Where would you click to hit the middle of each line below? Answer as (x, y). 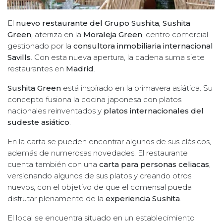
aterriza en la (58, 34)
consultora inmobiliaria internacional (143, 46)
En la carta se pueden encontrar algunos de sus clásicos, (109, 141)
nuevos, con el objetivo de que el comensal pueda (100, 187)
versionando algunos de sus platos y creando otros (99, 175)
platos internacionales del (154, 111)
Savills (19, 57)
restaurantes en (37, 68)
